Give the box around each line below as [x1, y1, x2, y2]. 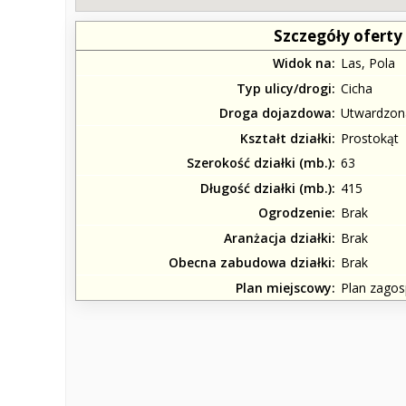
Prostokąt [341, 129, 399, 147]
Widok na [273, 54, 332, 72]
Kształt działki [240, 129, 332, 147]
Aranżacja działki [224, 228, 332, 246]
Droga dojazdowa [219, 104, 332, 122]
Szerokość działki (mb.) [187, 154, 332, 172]
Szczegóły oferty [274, 24, 402, 46]
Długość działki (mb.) [200, 179, 332, 197]
